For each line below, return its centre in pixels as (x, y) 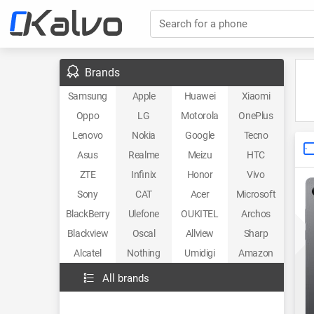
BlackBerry (88, 214)
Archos (256, 214)
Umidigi (200, 253)
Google (200, 135)
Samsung (88, 96)
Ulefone (144, 214)
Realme (144, 155)
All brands (126, 278)
